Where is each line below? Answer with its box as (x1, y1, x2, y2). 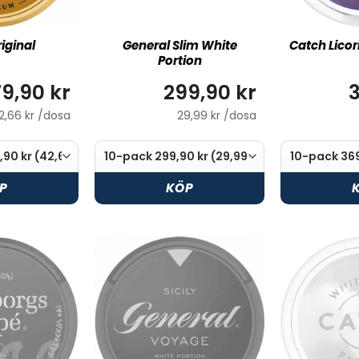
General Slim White (122, 37, 237, 54)
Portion (157, 52, 202, 70)
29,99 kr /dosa (177, 107, 256, 123)
